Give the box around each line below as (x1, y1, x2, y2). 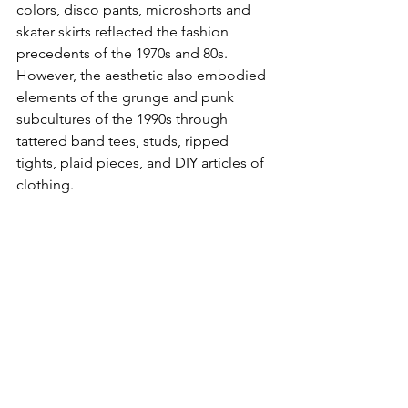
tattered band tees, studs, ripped (16, 132, 232, 150)
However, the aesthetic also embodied (16, 66, 270, 85)
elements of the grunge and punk (16, 88, 238, 107)
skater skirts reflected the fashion (16, 23, 232, 41)
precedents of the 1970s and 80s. (16, 45, 231, 63)
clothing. (16, 176, 77, 194)
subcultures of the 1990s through (16, 110, 231, 128)
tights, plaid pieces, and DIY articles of (16, 154, 268, 172)
